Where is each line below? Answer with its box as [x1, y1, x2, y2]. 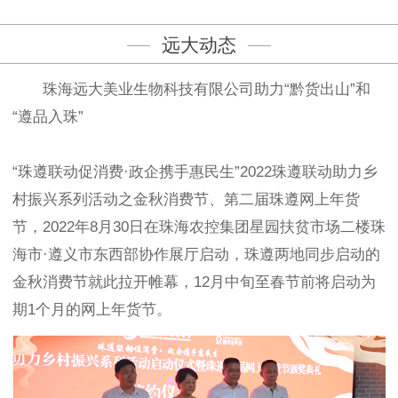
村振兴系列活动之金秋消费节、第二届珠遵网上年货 [12, 191, 360, 209]
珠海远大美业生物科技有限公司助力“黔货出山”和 [12, 81, 370, 99]
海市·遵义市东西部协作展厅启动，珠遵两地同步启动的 [12, 246, 380, 264]
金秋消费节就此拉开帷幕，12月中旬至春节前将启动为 [12, 274, 376, 291]
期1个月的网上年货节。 [12, 301, 171, 319]
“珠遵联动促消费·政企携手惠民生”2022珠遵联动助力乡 [12, 163, 378, 181]
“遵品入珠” [12, 108, 84, 126]
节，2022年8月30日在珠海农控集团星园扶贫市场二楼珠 [12, 219, 386, 236]
